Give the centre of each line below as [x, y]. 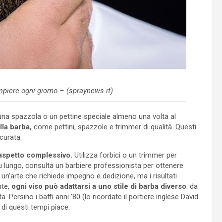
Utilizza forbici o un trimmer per [125, 155]
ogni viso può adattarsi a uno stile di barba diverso [99, 186]
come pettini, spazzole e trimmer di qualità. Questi [114, 127]
